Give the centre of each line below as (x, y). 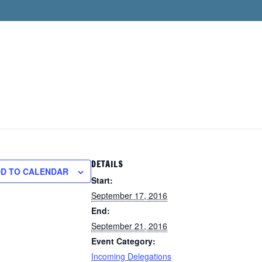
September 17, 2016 (129, 195)
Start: (102, 180)
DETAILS (107, 164)
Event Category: (123, 241)
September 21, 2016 (129, 226)
